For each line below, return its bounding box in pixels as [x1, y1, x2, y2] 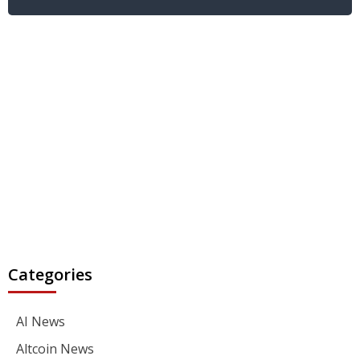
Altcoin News [16, 339, 94, 358]
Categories [8, 263, 92, 285]
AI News [16, 312, 65, 330]
